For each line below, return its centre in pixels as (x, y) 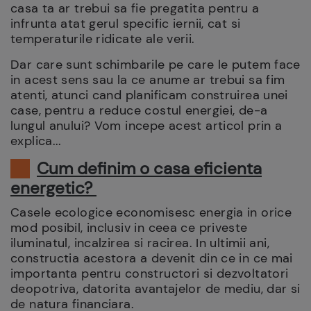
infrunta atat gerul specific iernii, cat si (126, 24)
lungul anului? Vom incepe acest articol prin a (146, 126)
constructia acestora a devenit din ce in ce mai (152, 258)
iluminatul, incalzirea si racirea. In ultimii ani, (140, 243)
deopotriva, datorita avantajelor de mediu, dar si (155, 289)
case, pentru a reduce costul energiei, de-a (139, 110)
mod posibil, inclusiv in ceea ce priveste (129, 228)
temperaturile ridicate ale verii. (103, 39)
